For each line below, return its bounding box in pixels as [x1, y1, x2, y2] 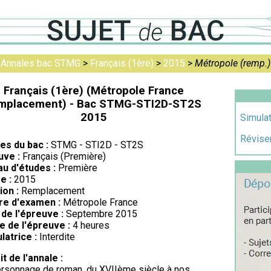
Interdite [37, 231, 75, 243]
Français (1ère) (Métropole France [4, 84, 184, 97]
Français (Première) [20, 151, 106, 162]
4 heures [70, 220, 109, 231]
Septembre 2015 [64, 208, 137, 220]
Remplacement [19, 185, 85, 197]
